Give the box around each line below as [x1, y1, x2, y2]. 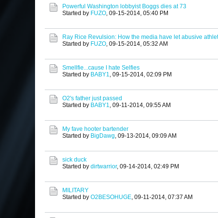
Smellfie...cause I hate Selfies [62, 64, 140, 72]
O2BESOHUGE [91, 194, 131, 201]
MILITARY [62, 187, 89, 194]
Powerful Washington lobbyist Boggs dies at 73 [62, 3, 186, 10]
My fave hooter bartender [62, 126, 128, 133]
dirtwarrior [91, 163, 117, 170]
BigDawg [91, 132, 115, 140]
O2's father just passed [62, 95, 122, 102]
